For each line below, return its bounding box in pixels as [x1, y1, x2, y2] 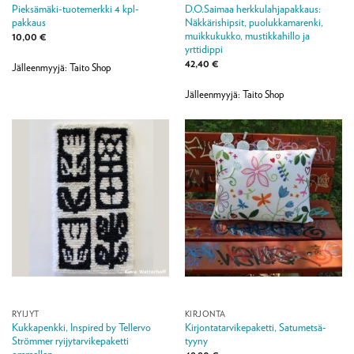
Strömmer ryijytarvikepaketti [11, 334, 129, 348]
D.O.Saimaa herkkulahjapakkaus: [184, 2, 321, 15]
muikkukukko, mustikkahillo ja [184, 28, 310, 42]
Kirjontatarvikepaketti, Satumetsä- [184, 321, 326, 334]
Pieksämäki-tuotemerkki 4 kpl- [11, 2, 139, 15]
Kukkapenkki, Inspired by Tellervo [11, 321, 151, 334]
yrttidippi [184, 42, 223, 55]
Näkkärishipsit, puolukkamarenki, [184, 15, 323, 28]
